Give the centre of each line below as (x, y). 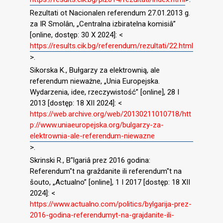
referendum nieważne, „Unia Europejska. (95, 81)
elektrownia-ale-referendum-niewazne (92, 136)
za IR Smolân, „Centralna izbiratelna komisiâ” (103, 24)
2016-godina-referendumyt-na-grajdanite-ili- (102, 215)
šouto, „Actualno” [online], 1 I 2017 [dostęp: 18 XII (110, 182)
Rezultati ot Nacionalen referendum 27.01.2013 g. (110, 13)
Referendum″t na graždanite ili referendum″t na (106, 171)
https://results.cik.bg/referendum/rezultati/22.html (111, 46)
